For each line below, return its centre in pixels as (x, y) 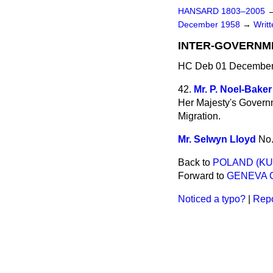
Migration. (199, 116)
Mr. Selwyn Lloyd (217, 139)
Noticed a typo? (212, 199)
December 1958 (210, 25)
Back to (195, 162)
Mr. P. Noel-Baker (233, 89)
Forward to (202, 176)
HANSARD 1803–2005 (222, 11)
